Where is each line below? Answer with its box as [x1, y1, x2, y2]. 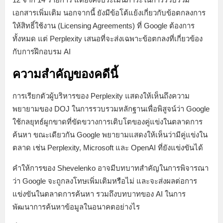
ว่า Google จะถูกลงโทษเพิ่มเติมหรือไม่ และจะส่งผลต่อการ [12, 176, 197, 185]
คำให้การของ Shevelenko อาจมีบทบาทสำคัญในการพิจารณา [12, 163, 209, 172]
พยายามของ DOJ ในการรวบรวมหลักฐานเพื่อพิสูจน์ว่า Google [12, 104, 210, 113]
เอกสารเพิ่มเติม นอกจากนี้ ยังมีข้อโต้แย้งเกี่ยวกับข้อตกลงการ [12, 8, 206, 17]
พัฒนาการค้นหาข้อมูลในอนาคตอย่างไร [12, 202, 140, 211]
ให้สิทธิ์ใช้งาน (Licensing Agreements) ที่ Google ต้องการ [12, 21, 195, 30]
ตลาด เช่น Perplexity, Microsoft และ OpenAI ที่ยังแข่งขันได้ [12, 143, 203, 152]
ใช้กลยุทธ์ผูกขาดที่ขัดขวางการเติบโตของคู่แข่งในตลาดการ [12, 117, 203, 126]
